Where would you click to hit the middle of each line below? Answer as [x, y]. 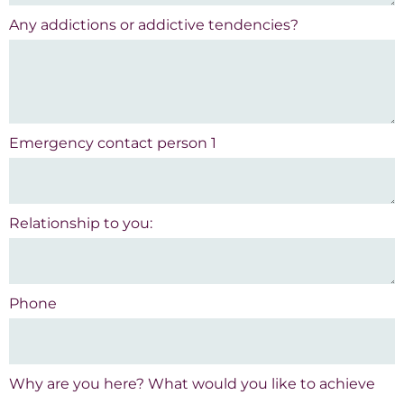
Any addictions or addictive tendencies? [154, 25]
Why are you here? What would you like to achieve [192, 384]
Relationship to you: [81, 224]
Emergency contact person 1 [113, 143]
